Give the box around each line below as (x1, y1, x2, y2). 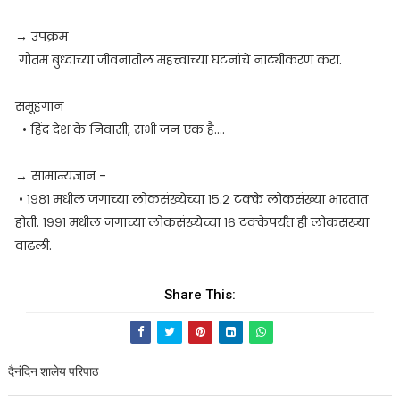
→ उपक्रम (14, 28, 68, 46)
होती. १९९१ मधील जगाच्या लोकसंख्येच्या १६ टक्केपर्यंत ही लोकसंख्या (14, 213, 369, 231)
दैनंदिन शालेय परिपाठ (7, 364, 98, 379)
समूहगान (14, 97, 63, 115)
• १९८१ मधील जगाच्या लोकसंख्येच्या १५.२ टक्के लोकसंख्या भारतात (14, 190, 368, 208)
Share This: (163, 287, 236, 303)
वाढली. (14, 237, 52, 254)
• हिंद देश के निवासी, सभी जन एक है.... (14, 121, 229, 138)
